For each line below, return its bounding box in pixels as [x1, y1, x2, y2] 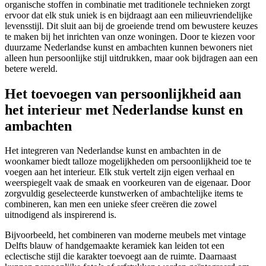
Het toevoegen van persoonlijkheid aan [5, 85, 241, 102]
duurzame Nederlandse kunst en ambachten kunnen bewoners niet [5, 42, 252, 52]
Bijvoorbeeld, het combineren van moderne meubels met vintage [5, 230, 246, 240]
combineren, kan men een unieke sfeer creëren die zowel [5, 199, 217, 210]
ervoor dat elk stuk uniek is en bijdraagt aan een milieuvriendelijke [5, 9, 252, 20]
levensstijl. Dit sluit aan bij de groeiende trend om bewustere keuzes [5, 20, 258, 31]
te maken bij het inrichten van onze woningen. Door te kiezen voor [5, 31, 255, 42]
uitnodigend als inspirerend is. [5, 210, 116, 220]
